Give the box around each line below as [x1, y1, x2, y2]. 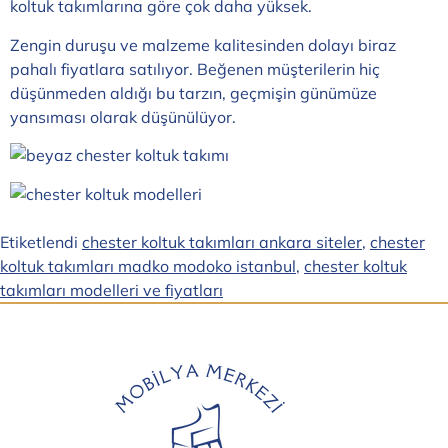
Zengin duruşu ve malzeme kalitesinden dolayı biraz [10, 34, 396, 55]
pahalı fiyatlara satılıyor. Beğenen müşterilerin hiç [10, 58, 380, 79]
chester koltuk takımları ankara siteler [82, 231, 362, 252]
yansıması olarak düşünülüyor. [10, 106, 236, 127]
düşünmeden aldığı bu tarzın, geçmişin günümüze [10, 82, 377, 103]
